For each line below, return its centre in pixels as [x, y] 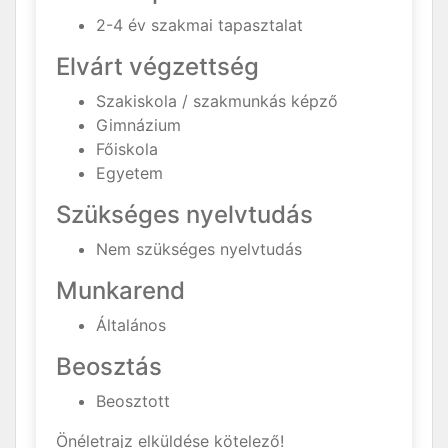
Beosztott [133, 400]
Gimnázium [138, 124]
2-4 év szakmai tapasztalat [199, 24]
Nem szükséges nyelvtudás [199, 248]
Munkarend [120, 290]
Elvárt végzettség [157, 66]
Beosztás [109, 366]
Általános [131, 324]
